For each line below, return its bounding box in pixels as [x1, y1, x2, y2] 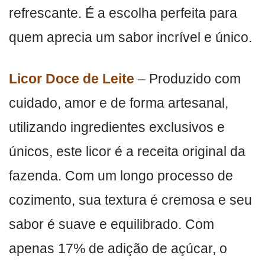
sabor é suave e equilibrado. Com [9, 216, 214, 232]
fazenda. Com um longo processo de [9, 167, 233, 183]
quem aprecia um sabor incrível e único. [9, 30, 252, 46]
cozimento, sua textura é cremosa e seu [9, 192, 252, 208]
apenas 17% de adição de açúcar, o [9, 240, 227, 256]
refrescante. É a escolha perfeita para [9, 5, 237, 21]
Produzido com [149, 70, 241, 86]
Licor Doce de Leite [9, 70, 134, 86]
